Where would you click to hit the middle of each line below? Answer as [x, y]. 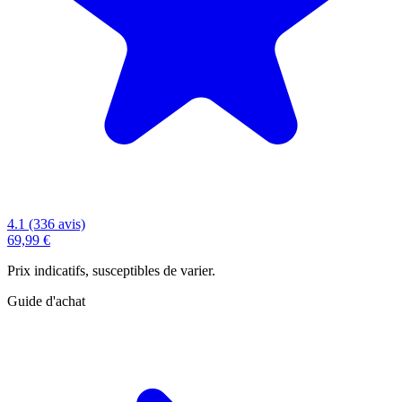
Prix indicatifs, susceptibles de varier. [111, 270]
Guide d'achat [46, 301]
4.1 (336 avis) [46, 223]
